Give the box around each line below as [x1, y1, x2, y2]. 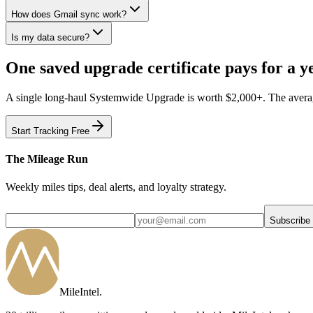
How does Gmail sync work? [11, 9, 126, 20]
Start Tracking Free [11, 126, 89, 136]
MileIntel [59, 285, 99, 298]
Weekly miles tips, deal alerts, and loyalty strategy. [6, 180, 226, 193]
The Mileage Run [6, 153, 88, 166]
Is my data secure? [11, 32, 89, 43]
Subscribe [270, 214, 310, 226]
